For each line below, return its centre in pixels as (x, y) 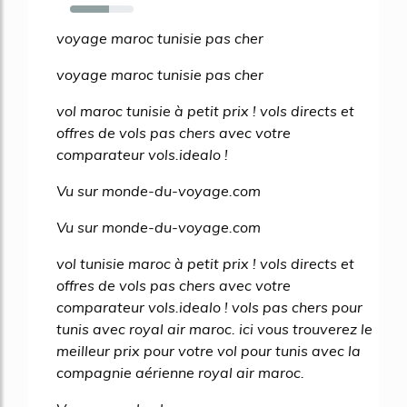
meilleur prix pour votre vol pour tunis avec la (208, 350)
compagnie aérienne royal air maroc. (180, 372)
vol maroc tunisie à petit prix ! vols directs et (205, 110)
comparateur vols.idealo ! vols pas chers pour (209, 307)
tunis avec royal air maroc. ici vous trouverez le (214, 328)
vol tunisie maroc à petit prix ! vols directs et (205, 263)
